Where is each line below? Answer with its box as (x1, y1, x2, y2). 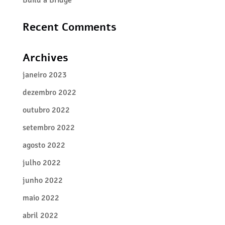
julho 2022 (22, 158, 61, 168)
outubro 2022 (22, 105, 70, 115)
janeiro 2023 (22, 70, 67, 80)
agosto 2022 (22, 140, 65, 150)
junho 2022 (22, 175, 63, 185)
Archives (22, 51, 68, 65)
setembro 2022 (22, 123, 75, 133)
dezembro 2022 (22, 87, 76, 97)
